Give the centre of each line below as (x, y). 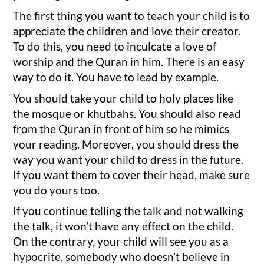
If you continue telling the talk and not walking (128, 211)
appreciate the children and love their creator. (127, 31)
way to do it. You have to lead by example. (116, 77)
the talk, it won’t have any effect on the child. (123, 226)
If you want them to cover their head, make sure (132, 174)
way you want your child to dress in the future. (128, 159)
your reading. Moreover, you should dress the (126, 144)
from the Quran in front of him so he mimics (121, 128)
